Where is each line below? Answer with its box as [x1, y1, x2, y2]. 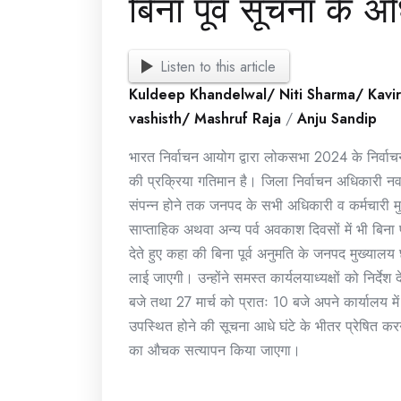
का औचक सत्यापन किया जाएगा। [129, 340, 301, 362]
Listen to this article [160, 55, 277, 77]
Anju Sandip [297, 108, 377, 130]
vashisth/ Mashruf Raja [129, 108, 281, 130]
